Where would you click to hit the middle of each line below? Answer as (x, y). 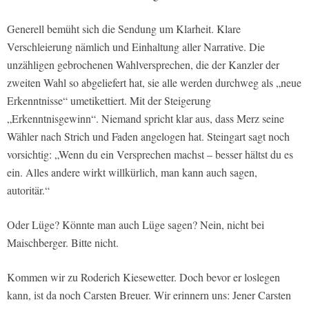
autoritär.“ (28, 190)
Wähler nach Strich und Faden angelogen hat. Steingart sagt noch (148, 136)
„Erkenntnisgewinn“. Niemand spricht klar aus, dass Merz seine (146, 118)
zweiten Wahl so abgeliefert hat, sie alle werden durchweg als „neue (154, 82)
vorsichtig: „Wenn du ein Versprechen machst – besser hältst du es (150, 154)
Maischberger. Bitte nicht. (63, 242)
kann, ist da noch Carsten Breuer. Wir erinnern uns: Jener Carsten (149, 295)
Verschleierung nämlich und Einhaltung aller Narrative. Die (136, 46)
